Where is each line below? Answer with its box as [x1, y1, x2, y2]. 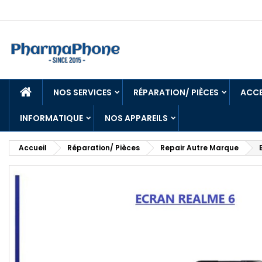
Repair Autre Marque [160, 143, 239, 153]
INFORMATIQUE [20, 112, 83, 124]
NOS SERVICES [53, 87, 112, 98]
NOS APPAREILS [105, 112, 168, 124]
